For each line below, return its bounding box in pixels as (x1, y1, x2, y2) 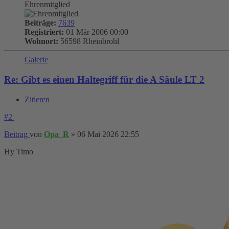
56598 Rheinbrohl (58, 37, 119, 46)
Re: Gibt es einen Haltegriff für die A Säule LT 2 (4, 74, 204, 85)
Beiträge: (25, 18, 56, 28)
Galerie (25, 55, 48, 64)
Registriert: (25, 28, 64, 37)
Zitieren (25, 95, 50, 104)
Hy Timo (4, 147, 33, 156)
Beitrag (4, 129, 28, 139)
